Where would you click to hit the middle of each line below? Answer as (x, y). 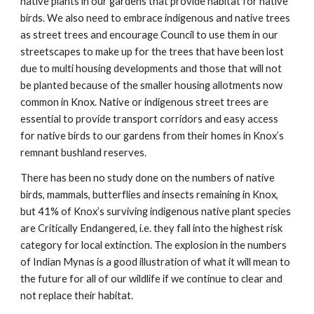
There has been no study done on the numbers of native (148, 178)
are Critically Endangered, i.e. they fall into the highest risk (152, 228)
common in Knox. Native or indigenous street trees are (145, 102)
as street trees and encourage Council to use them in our (150, 35)
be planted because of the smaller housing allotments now (152, 85)
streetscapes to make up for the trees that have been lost (152, 52)
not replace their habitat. (77, 295)
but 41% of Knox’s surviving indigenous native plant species (156, 211)
